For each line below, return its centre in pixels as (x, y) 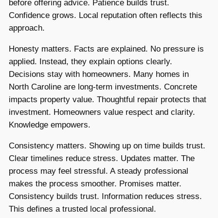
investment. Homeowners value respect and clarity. (102, 112)
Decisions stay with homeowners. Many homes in (99, 74)
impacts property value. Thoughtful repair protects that (108, 99)
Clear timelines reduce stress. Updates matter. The (102, 158)
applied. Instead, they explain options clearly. (91, 61)
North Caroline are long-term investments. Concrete (103, 87)
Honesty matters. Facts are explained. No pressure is (106, 49)
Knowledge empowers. (50, 125)
